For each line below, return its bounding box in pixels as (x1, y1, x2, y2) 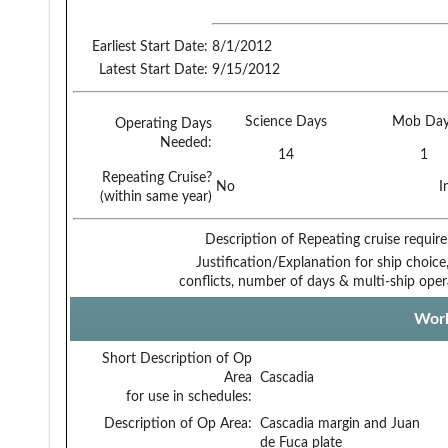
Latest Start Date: (99, 62, 208, 77)
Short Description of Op (102, 351, 252, 366)
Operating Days (115, 116, 212, 131)
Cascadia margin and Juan (260, 416, 420, 431)
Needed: (160, 135, 212, 150)
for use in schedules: (126, 389, 252, 404)
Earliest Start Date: (92, 39, 208, 54)
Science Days (244, 114, 327, 129)
